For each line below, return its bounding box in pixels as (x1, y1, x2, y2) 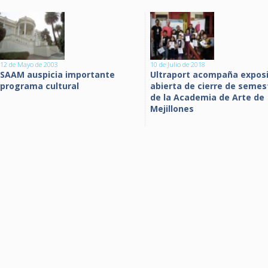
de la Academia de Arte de (150, 92, 264, 103)
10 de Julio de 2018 (150, 60, 205, 69)
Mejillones (150, 103, 194, 114)
